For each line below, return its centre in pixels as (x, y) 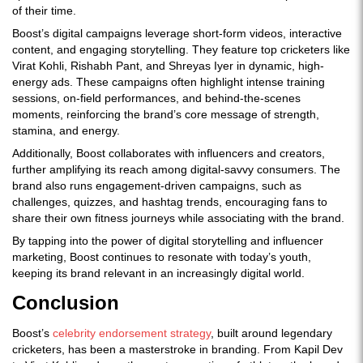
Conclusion (66, 302)
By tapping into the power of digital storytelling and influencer (168, 240)
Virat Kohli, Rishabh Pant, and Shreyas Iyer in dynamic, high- (168, 65)
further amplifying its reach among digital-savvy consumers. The (176, 169)
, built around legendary (271, 333)
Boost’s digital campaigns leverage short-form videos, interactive (177, 33)
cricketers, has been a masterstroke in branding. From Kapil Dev (177, 349)
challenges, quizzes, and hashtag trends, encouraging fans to (170, 201)
